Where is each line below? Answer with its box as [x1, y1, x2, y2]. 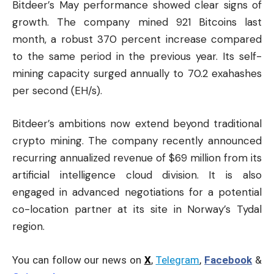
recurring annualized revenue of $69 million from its [12, 150, 262, 165]
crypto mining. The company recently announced [12, 133, 262, 147]
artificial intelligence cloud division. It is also [12, 168, 262, 182]
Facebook [204, 254, 253, 267]
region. [12, 219, 45, 233]
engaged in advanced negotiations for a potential [12, 185, 262, 199]
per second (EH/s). [12, 84, 102, 98]
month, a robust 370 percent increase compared [12, 32, 262, 46]
